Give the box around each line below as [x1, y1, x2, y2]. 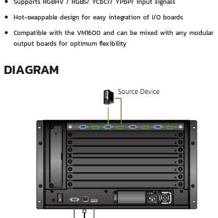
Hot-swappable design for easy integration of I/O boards [13, 12, 183, 22]
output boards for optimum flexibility [13, 38, 127, 49]
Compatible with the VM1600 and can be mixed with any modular [13, 28, 214, 38]
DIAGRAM [3, 60, 59, 79]
